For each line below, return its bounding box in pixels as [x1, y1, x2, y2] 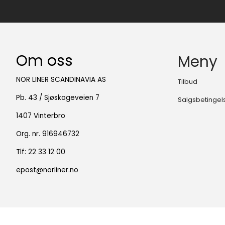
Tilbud [178, 77, 197, 86]
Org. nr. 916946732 [16, 129, 79, 139]
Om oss [16, 50, 73, 71]
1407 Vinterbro [16, 110, 65, 121]
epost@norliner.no [16, 165, 78, 175]
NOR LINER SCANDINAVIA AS [16, 74, 106, 84]
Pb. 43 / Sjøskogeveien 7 [16, 92, 99, 102]
